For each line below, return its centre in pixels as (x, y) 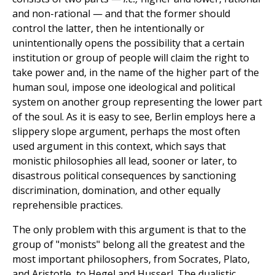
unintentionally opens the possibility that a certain (128, 43)
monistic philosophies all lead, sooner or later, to (125, 161)
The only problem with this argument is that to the (129, 230)
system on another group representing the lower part (137, 102)
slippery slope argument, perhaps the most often (126, 132)
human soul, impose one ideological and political (124, 87)
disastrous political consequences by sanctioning (124, 176)
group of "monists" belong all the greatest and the (129, 245)
